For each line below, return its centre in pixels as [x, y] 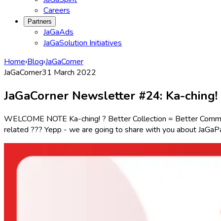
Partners [40, 21]
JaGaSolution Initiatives [83, 43]
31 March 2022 [69, 73]
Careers [57, 10]
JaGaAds [58, 32]
